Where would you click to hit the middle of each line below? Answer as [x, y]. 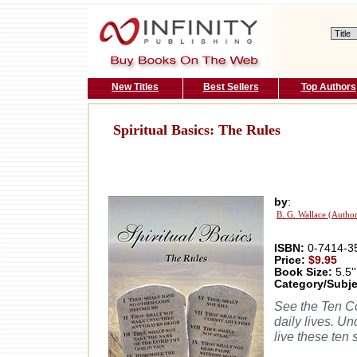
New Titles [135, 87]
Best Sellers [231, 87]
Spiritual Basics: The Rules [197, 130]
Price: [291, 261]
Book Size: [303, 273]
